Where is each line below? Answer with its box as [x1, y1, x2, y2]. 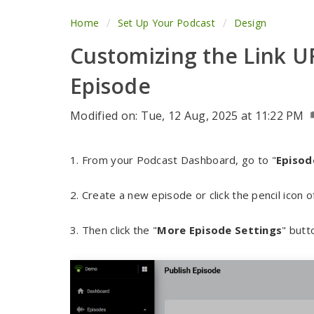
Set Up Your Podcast [117, 16, 216, 29]
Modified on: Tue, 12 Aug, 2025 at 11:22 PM [70, 108, 308, 123]
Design [233, 16, 267, 29]
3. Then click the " [70, 223, 158, 237]
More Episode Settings [157, 223, 282, 237]
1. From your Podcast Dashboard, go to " [70, 153, 276, 167]
